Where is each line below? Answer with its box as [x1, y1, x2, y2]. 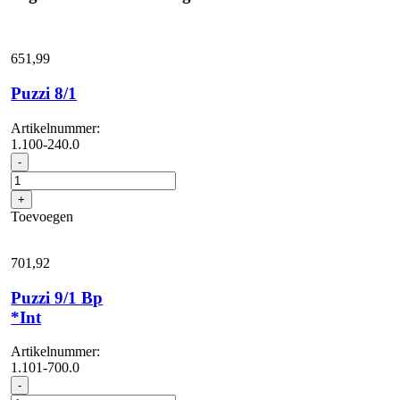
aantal [28, 183, 62, 199]
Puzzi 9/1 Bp [11, 287, 104, 307]
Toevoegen [11, 208, 74, 224]
